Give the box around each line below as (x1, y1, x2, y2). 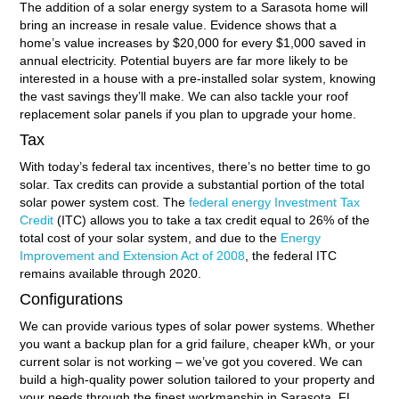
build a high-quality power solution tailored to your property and (19, 371, 375, 387)
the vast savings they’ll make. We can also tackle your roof (19, 88, 348, 103)
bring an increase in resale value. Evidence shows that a (19, 17, 337, 32)
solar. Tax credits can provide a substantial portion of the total (19, 176, 364, 191)
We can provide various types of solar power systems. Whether (19, 318, 375, 333)
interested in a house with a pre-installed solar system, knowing (19, 70, 376, 85)
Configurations (19, 289, 123, 308)
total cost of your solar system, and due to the (19, 230, 277, 245)
